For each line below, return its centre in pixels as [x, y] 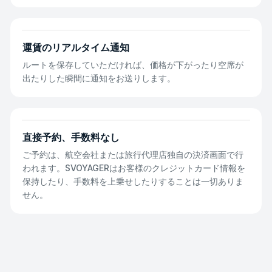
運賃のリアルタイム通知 [76, 47]
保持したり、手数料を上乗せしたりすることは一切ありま [133, 181]
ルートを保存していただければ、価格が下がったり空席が [133, 65]
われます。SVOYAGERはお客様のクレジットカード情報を [134, 168]
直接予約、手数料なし [71, 137]
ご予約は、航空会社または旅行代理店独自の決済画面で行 [133, 155]
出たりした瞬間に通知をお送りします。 [99, 78]
